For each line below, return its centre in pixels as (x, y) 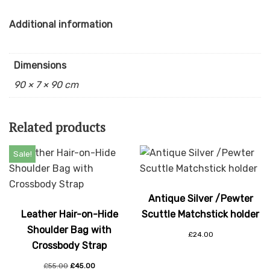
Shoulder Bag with (70, 230)
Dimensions (40, 65)
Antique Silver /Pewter (200, 199)
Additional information (61, 24)
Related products (57, 127)
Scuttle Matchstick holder (201, 215)
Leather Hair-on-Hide (69, 215)
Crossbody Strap (70, 246)
